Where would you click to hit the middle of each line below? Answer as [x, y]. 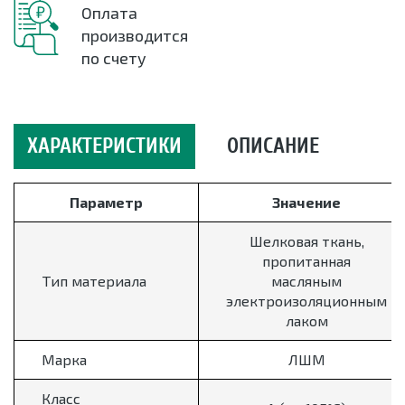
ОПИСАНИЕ [273, 146]
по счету [114, 58]
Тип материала [94, 281]
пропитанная [306, 261]
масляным [306, 281]
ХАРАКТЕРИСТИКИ [104, 146]
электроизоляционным [306, 301]
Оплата [109, 13]
